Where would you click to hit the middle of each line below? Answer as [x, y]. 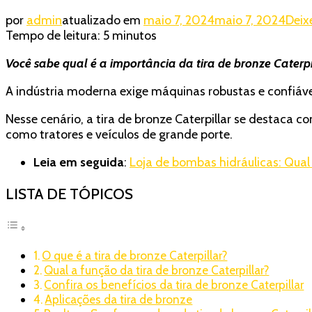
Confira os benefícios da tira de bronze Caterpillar [174, 284]
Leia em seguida [79, 162]
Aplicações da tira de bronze [119, 299]
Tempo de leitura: [53, 35]
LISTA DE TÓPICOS [69, 194]
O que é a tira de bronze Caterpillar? [135, 255]
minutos [134, 35]
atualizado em [103, 20]
